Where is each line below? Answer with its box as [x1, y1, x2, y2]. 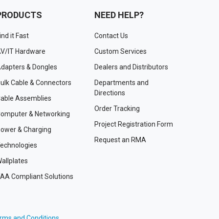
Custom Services [94, 47, 147, 55]
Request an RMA [94, 135, 146, 144]
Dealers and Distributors [94, 63, 168, 71]
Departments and [94, 78, 149, 87]
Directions [94, 88, 125, 97]
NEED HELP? [94, 9, 144, 20]
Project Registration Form [94, 120, 173, 128]
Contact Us [94, 31, 128, 40]
